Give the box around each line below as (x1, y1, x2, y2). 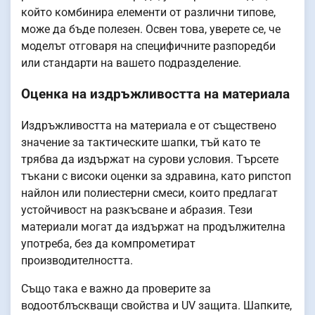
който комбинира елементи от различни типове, (21, 5, 276, 19)
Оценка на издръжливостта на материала (21, 86, 290, 103)
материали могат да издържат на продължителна (21, 219, 285, 233)
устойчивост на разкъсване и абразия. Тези (21, 202, 252, 217)
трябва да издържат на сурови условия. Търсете (21, 152, 278, 166)
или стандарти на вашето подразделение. (21, 56, 241, 70)
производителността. (21, 253, 133, 267)
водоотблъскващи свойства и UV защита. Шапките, (21, 298, 292, 312)
